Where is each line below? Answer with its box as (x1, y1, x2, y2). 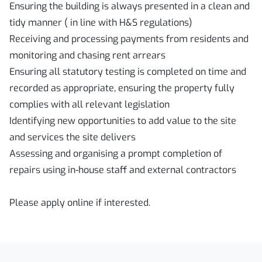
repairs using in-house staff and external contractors (9, 164, 236, 176)
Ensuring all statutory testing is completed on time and (9, 65, 246, 78)
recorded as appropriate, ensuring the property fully (9, 82, 235, 94)
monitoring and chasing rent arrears (9, 49, 168, 61)
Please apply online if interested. (9, 196, 150, 209)
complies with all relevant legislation (9, 98, 172, 111)
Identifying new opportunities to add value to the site (9, 115, 236, 127)
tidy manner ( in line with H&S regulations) (9, 16, 195, 29)
